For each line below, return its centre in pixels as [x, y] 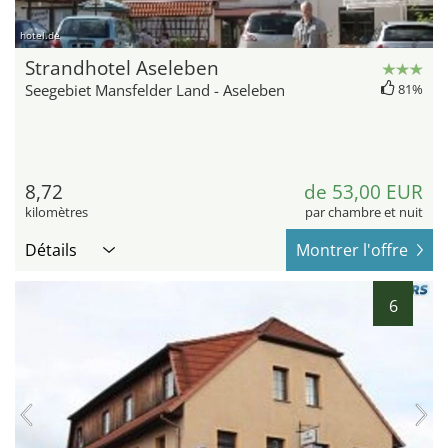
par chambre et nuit [364, 212]
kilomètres [56, 212]
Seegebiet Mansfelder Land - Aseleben [155, 90]
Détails [51, 250]
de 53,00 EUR [363, 192]
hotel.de [40, 35]
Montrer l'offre [352, 250]
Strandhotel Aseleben [122, 68]
